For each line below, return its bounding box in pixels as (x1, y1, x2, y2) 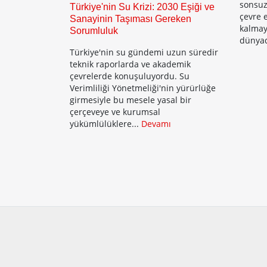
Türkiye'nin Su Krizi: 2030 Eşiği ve (70, 2, 215, 12)
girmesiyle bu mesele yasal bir (70, 94, 191, 105)
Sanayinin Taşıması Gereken (70, 14, 191, 24)
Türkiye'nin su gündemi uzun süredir (70, 46, 218, 58)
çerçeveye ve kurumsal (70, 106, 160, 117)
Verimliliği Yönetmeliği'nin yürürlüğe (70, 82, 216, 94)
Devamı (141, 118, 171, 129)
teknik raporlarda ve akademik (70, 58, 191, 70)
